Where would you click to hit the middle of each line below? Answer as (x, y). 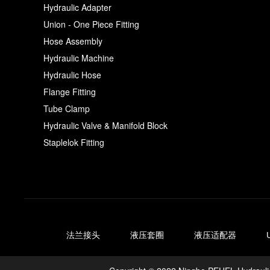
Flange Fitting (70, 91)
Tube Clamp (67, 108)
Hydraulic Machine (79, 58)
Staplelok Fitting (74, 142)
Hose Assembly (73, 41)
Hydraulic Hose (72, 74)
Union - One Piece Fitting (91, 24)
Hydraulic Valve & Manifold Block (105, 125)
